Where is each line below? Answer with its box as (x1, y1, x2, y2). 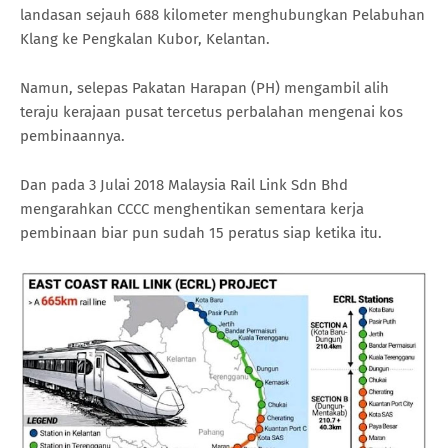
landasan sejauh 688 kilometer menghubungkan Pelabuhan (20, 6, 425, 25)
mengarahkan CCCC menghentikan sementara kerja (20, 200, 364, 219)
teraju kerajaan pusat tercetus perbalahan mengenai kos (20, 103, 403, 122)
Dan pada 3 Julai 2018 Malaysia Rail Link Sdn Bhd (20, 176, 348, 195)
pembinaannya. (20, 127, 125, 146)
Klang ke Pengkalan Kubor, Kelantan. (20, 30, 270, 49)
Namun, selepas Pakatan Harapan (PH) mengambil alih (20, 79, 389, 98)
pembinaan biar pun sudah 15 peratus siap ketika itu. (20, 224, 382, 243)
